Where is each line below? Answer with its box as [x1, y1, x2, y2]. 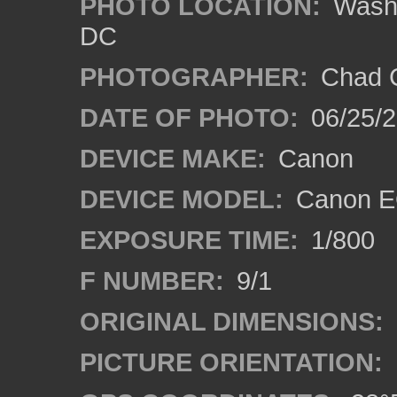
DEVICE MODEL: [80, 184, 284, 214]
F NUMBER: [80, 266, 224, 295]
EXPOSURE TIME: [80, 225, 299, 254]
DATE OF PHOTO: [80, 103, 299, 132]
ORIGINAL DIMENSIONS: [80, 307, 384, 336]
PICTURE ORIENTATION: [80, 347, 383, 377]
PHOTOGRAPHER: [80, 62, 308, 91]
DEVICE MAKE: [80, 144, 266, 173]
